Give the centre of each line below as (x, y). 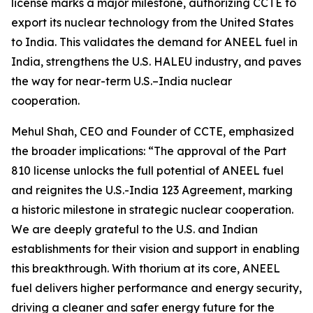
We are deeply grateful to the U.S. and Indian (134, 230)
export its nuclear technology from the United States (152, 23)
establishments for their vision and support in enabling (155, 249)
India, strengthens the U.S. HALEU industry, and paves (156, 62)
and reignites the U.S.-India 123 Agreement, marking (152, 190)
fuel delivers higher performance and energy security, (156, 288)
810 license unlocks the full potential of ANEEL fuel (147, 171)
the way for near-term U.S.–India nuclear (122, 81)
